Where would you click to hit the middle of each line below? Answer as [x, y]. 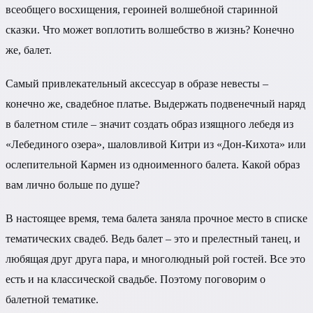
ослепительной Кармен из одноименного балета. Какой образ [153, 165]
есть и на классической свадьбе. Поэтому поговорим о [136, 279]
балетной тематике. [52, 300]
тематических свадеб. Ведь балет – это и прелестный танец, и [153, 239]
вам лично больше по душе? [73, 185]
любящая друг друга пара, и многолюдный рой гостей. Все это [155, 259]
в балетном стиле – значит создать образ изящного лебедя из [150, 124]
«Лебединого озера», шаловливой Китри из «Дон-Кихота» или [156, 144]
